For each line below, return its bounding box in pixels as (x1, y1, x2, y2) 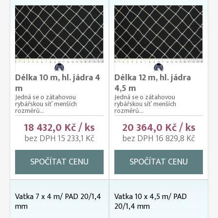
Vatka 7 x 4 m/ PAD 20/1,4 (15, 190, 101, 204)
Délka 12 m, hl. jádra (114, 71, 191, 86)
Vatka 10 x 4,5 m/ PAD (114, 190, 187, 204)
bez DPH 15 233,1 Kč (24, 131, 94, 146)
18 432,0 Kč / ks (24, 119, 95, 137)
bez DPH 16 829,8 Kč (122, 131, 195, 146)
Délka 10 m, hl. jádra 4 (15, 71, 100, 86)
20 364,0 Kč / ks (122, 119, 196, 137)
